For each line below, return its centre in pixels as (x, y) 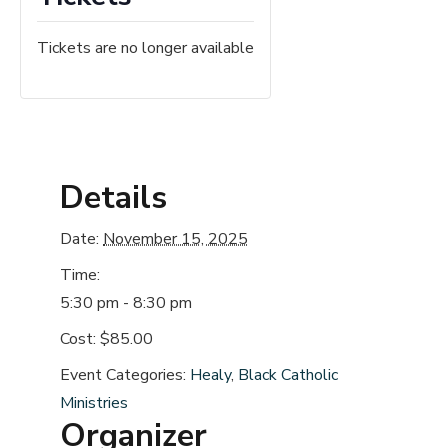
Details (113, 198)
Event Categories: (123, 375)
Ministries (94, 403)
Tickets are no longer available (145, 48)
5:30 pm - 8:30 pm (126, 303)
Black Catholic (288, 375)
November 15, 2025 (175, 239)
